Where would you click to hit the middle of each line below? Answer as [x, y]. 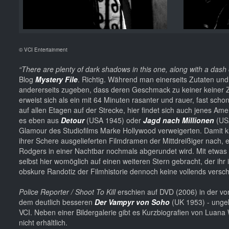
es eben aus [40, 120]
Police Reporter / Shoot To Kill [68, 191]
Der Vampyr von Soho [133, 202]
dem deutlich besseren [57, 202]
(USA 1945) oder [115, 120]
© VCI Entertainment [43, 49]
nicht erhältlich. [43, 222]
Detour [73, 120]
